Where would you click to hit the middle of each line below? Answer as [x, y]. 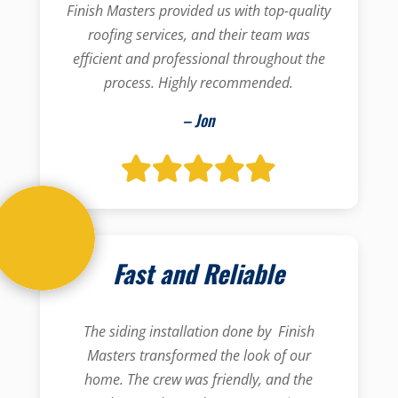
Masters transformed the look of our [199, 355]
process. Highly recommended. [199, 83]
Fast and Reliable [199, 273]
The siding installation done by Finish [199, 331]
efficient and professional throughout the [199, 59]
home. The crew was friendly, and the [199, 379]
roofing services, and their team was [199, 35]
